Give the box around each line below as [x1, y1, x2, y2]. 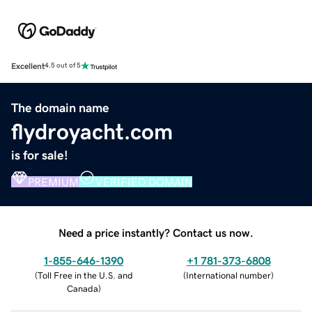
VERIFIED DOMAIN [95, 175, 192, 187]
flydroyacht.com [11, 120, 173, 143]
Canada [66, 283, 98, 293]
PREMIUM [28, 175, 79, 187]
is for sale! [11, 148, 68, 162]
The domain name [11, 101, 109, 114]
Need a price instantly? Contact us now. [58, 226, 253, 238]
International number [186, 270, 271, 280]
